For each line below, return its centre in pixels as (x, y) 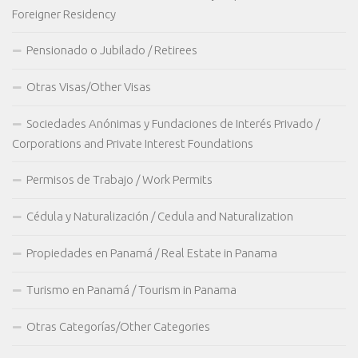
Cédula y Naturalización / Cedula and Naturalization (160, 217)
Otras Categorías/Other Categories (118, 327)
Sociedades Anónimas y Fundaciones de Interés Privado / (173, 124)
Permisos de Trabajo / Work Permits (119, 180)
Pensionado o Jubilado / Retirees (112, 50)
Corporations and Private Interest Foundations (133, 144)
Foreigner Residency (64, 14)
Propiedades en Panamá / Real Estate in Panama (152, 253)
